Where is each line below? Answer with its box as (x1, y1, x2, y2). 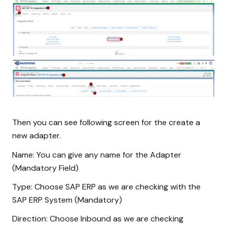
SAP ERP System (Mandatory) (12, 194, 122, 205)
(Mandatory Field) (12, 162, 79, 173)
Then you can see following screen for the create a (12, 117, 200, 128)
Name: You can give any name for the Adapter (12, 149, 181, 160)
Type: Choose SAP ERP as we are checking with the (12, 181, 201, 192)
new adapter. (12, 130, 61, 141)
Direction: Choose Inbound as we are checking (12, 213, 183, 224)
